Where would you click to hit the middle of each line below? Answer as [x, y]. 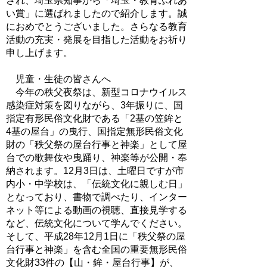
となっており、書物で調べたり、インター [97, 197]
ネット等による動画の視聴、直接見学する [97, 210]
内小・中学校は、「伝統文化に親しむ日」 [97, 184]
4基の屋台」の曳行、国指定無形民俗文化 [94, 131]
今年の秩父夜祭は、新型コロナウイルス [97, 92]
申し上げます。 [39, 52]
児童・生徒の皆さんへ [58, 79]
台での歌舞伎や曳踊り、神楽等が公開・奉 [97, 157]
